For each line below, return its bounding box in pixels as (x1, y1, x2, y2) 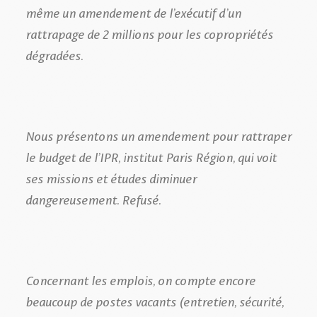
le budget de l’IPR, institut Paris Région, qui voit (25, 146, 277, 166)
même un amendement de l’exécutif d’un (25, 1, 241, 22)
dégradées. (25, 44, 83, 64)
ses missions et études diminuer (25, 167, 197, 188)
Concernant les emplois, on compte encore (25, 269, 255, 289)
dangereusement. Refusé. (25, 188, 161, 209)
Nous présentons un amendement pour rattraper (25, 125, 292, 145)
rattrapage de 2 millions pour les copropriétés (25, 23, 273, 43)
